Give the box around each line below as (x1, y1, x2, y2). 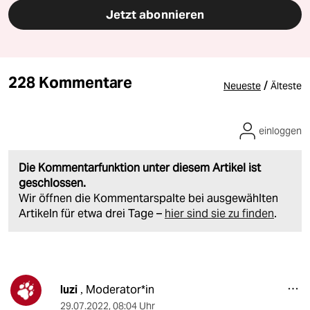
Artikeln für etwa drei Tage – (19, 206, 165, 221)
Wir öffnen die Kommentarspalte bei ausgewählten (19, 191, 278, 206)
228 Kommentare (8, 73, 133, 93)
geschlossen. (19, 176, 86, 191)
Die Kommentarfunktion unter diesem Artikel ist (19, 161, 261, 176)
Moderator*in (82, 282, 154, 298)
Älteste (271, 80, 302, 93)
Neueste (224, 80, 261, 93)
